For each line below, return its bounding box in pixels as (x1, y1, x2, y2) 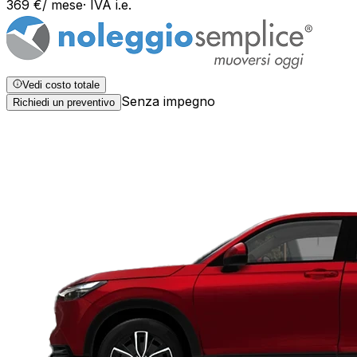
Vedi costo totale (22, 79, 100, 92)
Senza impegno (121, 93, 215, 110)
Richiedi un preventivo (13, 96, 115, 109)
